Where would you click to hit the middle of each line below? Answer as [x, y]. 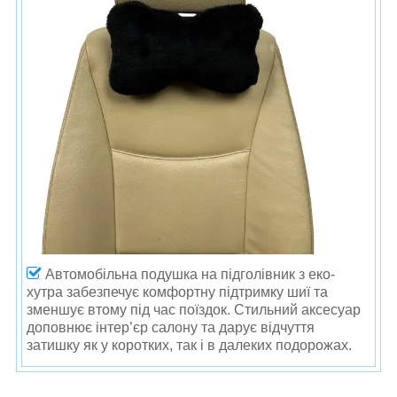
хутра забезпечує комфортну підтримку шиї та [177, 292]
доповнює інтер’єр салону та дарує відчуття [171, 327]
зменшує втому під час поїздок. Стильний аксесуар [194, 309]
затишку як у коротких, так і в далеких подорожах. [189, 345]
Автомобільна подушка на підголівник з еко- [188, 274]
